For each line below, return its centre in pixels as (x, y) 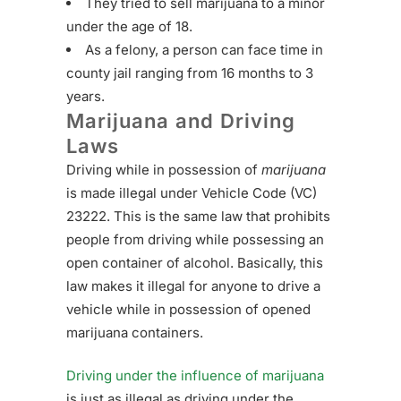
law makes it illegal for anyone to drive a (193, 286)
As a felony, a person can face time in (204, 50)
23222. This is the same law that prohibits (198, 217)
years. (85, 97)
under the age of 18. (129, 27)
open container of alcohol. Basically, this (195, 263)
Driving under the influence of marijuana (195, 376)
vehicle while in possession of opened (188, 310)
